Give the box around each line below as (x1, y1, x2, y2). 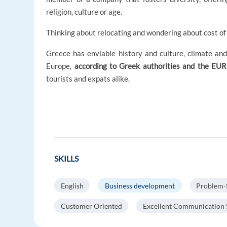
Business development (104, 181, 175, 190)
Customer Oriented (60, 201, 122, 210)
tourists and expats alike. (46, 74, 130, 84)
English (60, 181, 84, 190)
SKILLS (54, 154, 79, 164)
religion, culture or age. (46, 7, 123, 17)
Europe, (46, 61, 74, 71)
